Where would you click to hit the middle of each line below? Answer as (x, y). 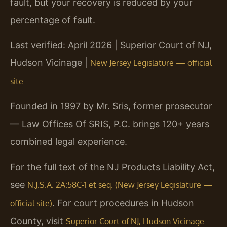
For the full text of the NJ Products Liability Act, (112, 167)
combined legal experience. (69, 142)
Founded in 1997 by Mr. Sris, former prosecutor (111, 106)
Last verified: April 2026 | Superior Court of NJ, (111, 45)
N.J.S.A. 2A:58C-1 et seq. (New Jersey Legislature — (120, 185)
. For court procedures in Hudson (123, 203)
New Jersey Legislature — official (151, 63)
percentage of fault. (53, 20)
